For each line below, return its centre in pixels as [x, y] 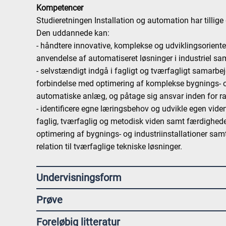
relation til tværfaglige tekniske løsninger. [109, 147]
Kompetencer [60, 8]
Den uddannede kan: [73, 33]
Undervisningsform [79, 178]
